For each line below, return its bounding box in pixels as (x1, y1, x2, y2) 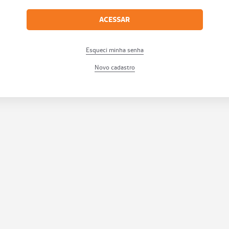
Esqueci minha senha (85, 46, 144, 54)
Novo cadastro (94, 63, 135, 71)
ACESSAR (99, 15, 130, 24)
